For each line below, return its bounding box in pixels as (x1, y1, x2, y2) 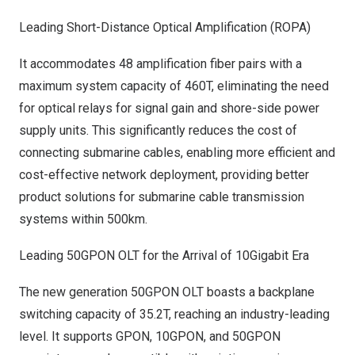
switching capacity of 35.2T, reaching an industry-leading (19, 307, 330, 322)
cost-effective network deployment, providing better (19, 167, 309, 182)
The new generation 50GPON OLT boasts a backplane (19, 284, 315, 300)
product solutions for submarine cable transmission (19, 189, 304, 204)
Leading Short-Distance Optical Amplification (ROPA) (19, 20, 311, 35)
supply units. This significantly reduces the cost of (19, 123, 297, 138)
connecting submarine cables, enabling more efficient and (19, 145, 335, 160)
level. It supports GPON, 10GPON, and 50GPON (19, 329, 281, 344)
